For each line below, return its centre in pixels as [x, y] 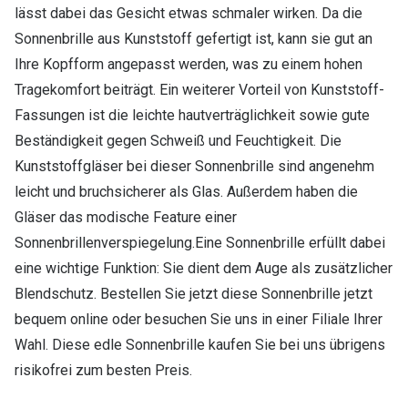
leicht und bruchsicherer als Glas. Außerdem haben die [186, 192]
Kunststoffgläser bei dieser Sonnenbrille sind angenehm [194, 167]
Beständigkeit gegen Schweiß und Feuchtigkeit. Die [178, 141]
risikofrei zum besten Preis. [103, 371]
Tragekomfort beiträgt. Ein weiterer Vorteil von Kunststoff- [199, 90]
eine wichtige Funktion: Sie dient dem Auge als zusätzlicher [204, 269]
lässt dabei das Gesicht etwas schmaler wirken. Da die [189, 14]
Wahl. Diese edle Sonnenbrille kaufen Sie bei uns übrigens [200, 345]
